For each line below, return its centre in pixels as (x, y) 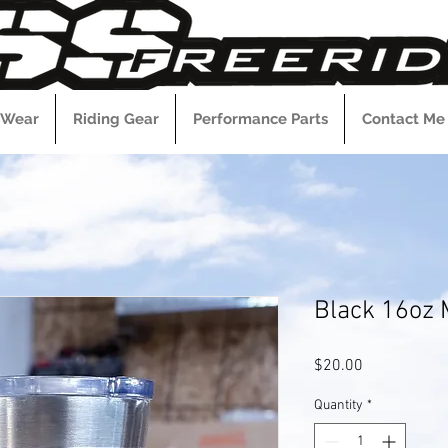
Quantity (338, 405)
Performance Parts (260, 119)
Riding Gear (115, 119)
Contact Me (403, 119)
